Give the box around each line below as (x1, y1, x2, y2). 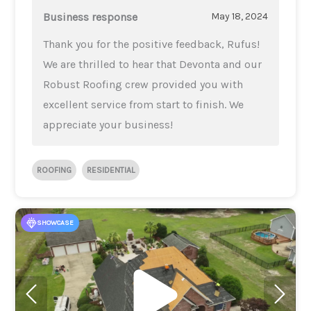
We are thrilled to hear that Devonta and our (43, 57, 262, 71)
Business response (43, 10, 138, 24)
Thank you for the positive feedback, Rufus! (43, 37, 260, 51)
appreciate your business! (43, 117, 174, 131)
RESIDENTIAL (87, 165, 135, 175)
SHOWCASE (37, 218, 74, 227)
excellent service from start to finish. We (43, 97, 244, 111)
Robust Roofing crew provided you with (43, 77, 244, 91)
